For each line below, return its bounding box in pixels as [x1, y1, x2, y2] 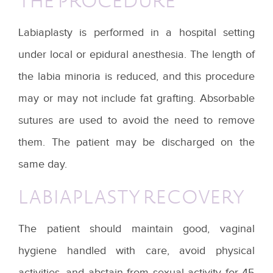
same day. [18, 157, 67, 171]
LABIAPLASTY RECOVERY [18, 183, 244, 210]
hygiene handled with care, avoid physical [18, 244, 255, 257]
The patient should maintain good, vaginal [18, 222, 255, 235]
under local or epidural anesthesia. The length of [18, 48, 255, 61]
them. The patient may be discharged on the [18, 135, 255, 149]
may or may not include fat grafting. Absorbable [18, 91, 255, 105]
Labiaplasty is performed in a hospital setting [18, 26, 255, 39]
